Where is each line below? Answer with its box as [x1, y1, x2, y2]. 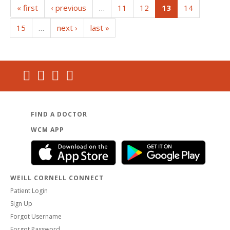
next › [57, 22, 78, 33]
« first [17, 2, 38, 13]
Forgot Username [10, 212, 62, 221]
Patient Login [10, 186, 48, 195]
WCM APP [31, 125, 64, 134]
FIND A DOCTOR [31, 109, 87, 119]
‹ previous [51, 2, 86, 13]
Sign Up [10, 199, 32, 208]
